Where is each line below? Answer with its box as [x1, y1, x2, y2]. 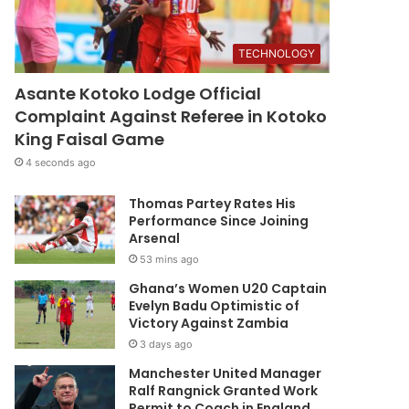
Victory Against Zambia [129, 314, 289, 333]
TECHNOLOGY [238, 47, 315, 61]
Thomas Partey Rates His [129, 194, 297, 214]
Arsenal [129, 229, 181, 248]
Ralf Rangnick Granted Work [129, 382, 319, 401]
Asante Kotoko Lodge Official [15, 82, 262, 106]
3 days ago [140, 338, 194, 351]
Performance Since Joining [129, 212, 309, 231]
